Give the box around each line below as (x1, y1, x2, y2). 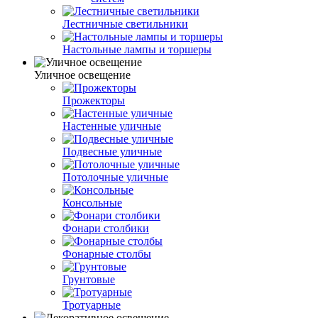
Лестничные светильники (62, 17, 188, 30)
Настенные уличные (62, 119, 161, 132)
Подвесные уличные (62, 145, 162, 158)
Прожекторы (62, 94, 125, 106)
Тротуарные (62, 298, 121, 311)
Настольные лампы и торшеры (62, 43, 212, 55)
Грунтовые (62, 273, 115, 285)
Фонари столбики (62, 221, 149, 234)
